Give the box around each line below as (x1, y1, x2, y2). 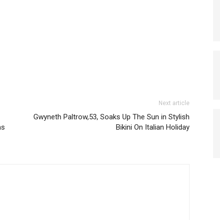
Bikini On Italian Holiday (116, 123, 190, 132)
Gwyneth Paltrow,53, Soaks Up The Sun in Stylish (33, 112, 190, 122)
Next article (159, 100, 190, 107)
